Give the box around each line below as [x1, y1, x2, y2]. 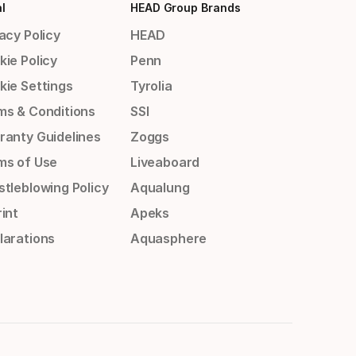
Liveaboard [130, 154, 200, 171]
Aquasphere [130, 230, 207, 247]
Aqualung [130, 180, 190, 196]
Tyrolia [130, 78, 172, 95]
